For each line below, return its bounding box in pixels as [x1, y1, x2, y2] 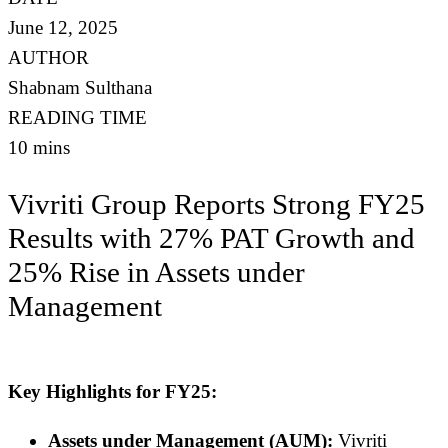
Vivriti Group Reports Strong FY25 [8, 187, 425, 220]
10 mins [8, 137, 70, 159]
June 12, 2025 [8, 17, 118, 39]
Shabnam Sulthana [8, 77, 152, 99]
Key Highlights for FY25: [8, 380, 217, 402]
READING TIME [8, 107, 147, 129]
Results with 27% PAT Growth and [8, 221, 415, 254]
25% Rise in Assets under [8, 255, 305, 288]
